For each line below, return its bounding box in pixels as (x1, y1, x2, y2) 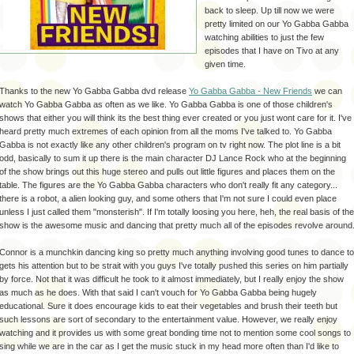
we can (312, 85, 342, 96)
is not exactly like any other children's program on (25, 139, 220, 149)
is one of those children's (235, 99, 333, 109)
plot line (285, 139, 314, 149)
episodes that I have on (205, 45, 296, 55)
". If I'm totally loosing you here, (139, 206, 260, 217)
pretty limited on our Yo (205, 18, 294, 28)
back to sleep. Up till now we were (205, 5, 334, 15)
